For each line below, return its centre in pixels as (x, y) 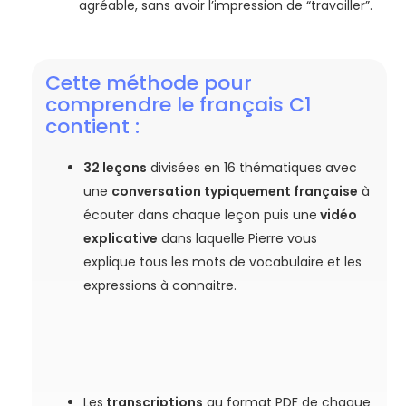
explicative (121, 238)
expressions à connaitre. (160, 285)
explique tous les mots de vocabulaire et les (223, 261)
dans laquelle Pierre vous (238, 238)
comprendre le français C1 (179, 104)
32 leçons (116, 167)
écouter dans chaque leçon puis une (201, 214)
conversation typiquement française (235, 191)
